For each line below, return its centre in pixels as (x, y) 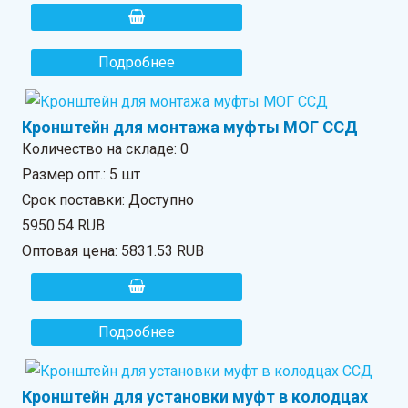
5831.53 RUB (163, 250)
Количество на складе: (102, 148)
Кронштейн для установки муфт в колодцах (195, 396)
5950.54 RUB (64, 225)
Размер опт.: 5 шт (82, 174)
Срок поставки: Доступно (108, 199)
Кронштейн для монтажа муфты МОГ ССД (190, 127)
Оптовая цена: (72, 250)
